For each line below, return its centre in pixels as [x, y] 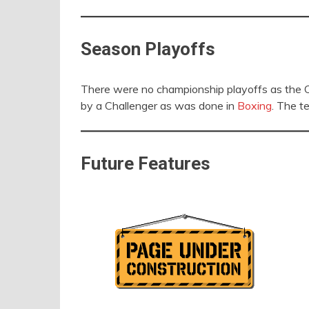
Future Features [146, 163]
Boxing [255, 106]
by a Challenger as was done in [159, 106]
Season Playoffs [148, 49]
